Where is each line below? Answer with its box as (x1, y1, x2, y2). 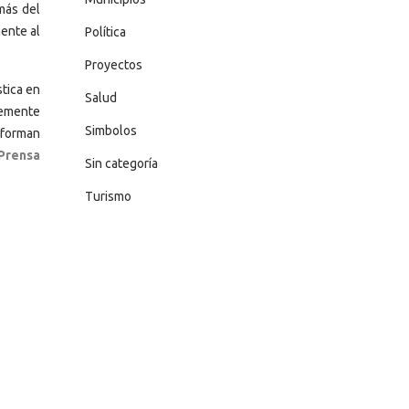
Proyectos (84, 58, 142, 72)
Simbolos (84, 123, 137, 138)
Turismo (84, 189, 131, 204)
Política (84, 25, 126, 39)
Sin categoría (84, 156, 158, 171)
